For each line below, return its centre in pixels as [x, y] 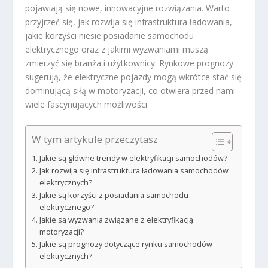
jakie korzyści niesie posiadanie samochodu [110, 36]
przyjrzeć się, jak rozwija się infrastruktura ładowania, [129, 22]
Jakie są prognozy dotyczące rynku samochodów [126, 244]
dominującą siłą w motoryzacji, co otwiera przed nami [130, 91]
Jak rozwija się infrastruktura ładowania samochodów [134, 170]
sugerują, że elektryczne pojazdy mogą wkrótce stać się [134, 77]
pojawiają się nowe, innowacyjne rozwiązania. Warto [128, 8]
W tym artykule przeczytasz [95, 139]
